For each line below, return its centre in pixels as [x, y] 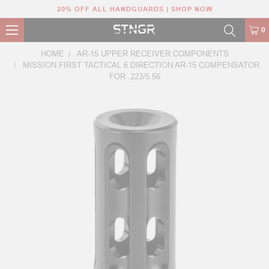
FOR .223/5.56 [134, 77]
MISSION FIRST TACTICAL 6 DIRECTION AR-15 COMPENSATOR [141, 65]
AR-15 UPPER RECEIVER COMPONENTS [153, 54]
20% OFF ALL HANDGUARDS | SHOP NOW [134, 9]
